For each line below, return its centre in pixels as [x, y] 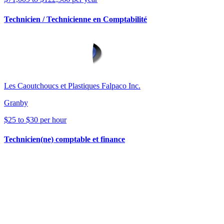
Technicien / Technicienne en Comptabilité [75, 19]
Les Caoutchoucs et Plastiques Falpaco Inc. [72, 85]
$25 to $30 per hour [35, 119]
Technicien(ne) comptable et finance [64, 139]
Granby [16, 102]
